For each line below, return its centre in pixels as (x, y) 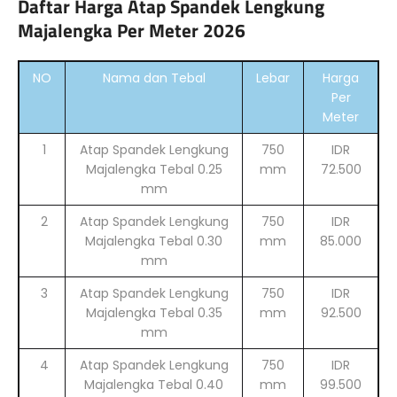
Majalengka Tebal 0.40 (154, 384)
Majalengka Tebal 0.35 (154, 312)
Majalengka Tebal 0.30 (154, 241)
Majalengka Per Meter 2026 (132, 30)
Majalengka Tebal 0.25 (154, 169)
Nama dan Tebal (154, 78)
